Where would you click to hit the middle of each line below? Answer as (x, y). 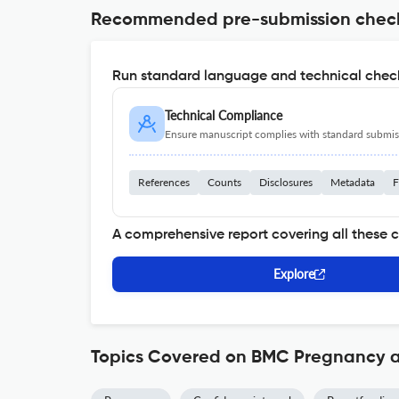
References (164, 182)
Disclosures (286, 182)
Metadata (353, 182)
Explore (294, 274)
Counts (224, 182)
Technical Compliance (224, 115)
